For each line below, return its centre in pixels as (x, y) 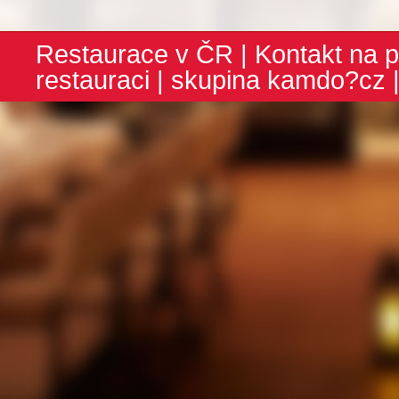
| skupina (208, 80)
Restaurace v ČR (134, 54)
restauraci (93, 80)
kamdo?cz (326, 80)
